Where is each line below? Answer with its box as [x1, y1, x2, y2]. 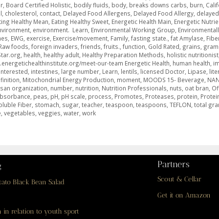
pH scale [61, 92, 85, 101]
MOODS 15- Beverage [143, 76, 204, 84]
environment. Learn [33, 26, 88, 34]
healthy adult [44, 51, 79, 59]
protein [177, 92, 197, 101]
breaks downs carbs [129, 1, 187, 9]
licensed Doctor [140, 67, 185, 76]
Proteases [145, 92, 174, 101]
